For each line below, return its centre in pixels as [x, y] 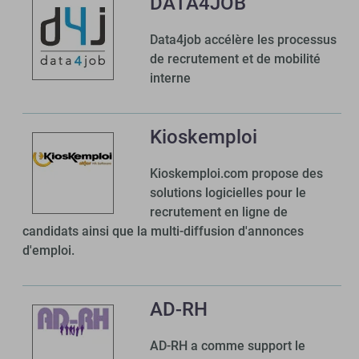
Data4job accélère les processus [244, 40]
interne [171, 79]
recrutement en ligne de [219, 212]
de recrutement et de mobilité [236, 59]
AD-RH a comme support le [228, 346]
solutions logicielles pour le [228, 193]
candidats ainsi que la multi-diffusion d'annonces [163, 232]
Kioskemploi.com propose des [237, 174]
